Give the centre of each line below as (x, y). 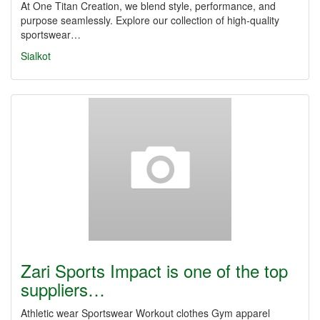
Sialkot (36, 56)
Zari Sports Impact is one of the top (154, 270)
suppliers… (63, 289)
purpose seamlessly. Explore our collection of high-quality (150, 20)
